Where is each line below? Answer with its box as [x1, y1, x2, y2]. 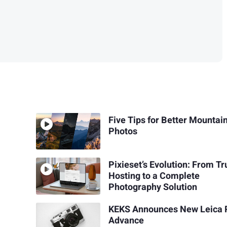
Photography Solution [108, 180, 198, 195]
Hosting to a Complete [108, 169, 200, 183]
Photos [108, 124, 138, 138]
